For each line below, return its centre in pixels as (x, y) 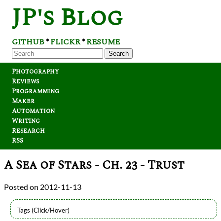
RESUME (103, 42)
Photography (35, 72)
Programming (36, 91)
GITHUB (28, 42)
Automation (33, 111)
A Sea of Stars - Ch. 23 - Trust (94, 165)
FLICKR (65, 42)
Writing (26, 121)
